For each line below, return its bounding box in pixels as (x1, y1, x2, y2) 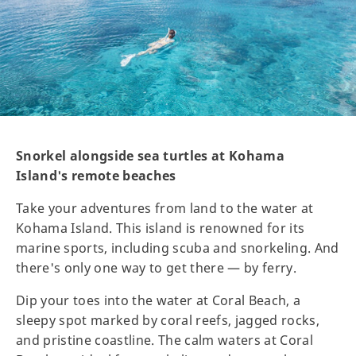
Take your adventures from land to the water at (16, 199, 314, 217)
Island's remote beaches (16, 166, 176, 184)
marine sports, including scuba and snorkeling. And (16, 238, 339, 257)
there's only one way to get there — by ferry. (16, 258, 297, 277)
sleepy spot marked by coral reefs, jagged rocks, (16, 311, 320, 329)
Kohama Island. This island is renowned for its (16, 219, 305, 237)
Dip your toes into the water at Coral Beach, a (16, 291, 301, 309)
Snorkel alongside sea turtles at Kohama (16, 146, 285, 164)
